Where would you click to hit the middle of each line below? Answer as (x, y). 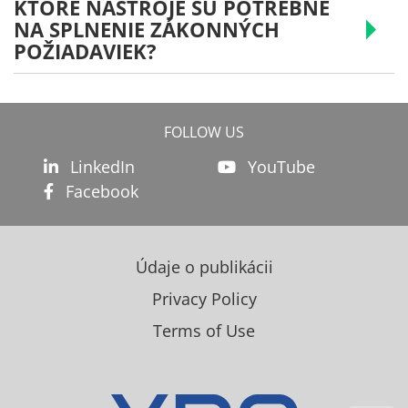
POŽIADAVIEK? (85, 51)
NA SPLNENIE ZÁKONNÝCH (147, 30)
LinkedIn (100, 167)
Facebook (100, 192)
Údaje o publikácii (204, 267)
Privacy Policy (204, 299)
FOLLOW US (204, 133)
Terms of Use (204, 331)
